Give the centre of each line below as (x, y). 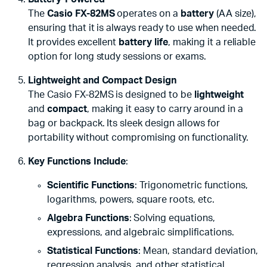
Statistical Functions (93, 251)
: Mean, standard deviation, (198, 251)
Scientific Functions (91, 186)
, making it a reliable (212, 43)
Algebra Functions (88, 218)
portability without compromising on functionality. (138, 138)
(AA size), (235, 14)
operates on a (148, 14)
